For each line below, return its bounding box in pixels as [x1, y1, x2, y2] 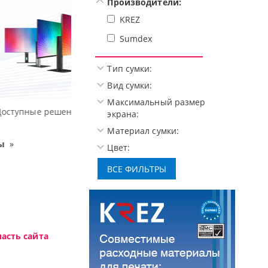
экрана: [107, 108, 139, 120]
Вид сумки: [107, 80, 153, 91]
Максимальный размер [107, 96, 206, 108]
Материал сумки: [107, 125, 179, 136]
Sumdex [119, 33, 153, 44]
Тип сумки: [107, 63, 153, 74]
